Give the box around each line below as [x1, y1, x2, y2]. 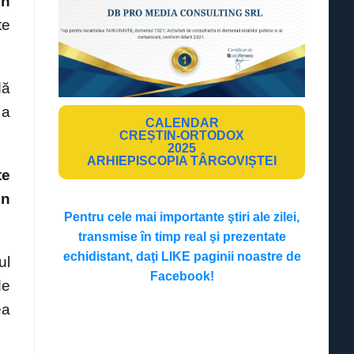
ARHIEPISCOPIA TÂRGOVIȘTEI [87, 154, 277, 168]
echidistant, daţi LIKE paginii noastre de [62, 250, 301, 264]
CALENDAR [145, 116, 219, 130]
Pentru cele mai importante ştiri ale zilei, [64, 210, 300, 224]
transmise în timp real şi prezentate [77, 230, 286, 244]
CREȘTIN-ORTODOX [119, 129, 245, 143]
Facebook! [149, 269, 214, 284]
